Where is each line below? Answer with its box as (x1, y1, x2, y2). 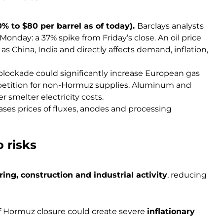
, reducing (167, 170, 207, 180)
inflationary (147, 207, 195, 217)
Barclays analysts (137, 21, 204, 31)
